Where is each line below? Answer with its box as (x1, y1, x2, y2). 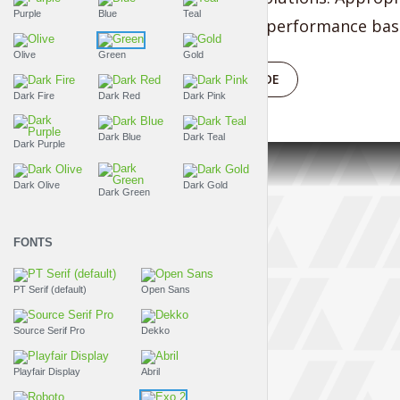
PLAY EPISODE (196, 71, 279, 87)
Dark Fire (13, 89, 54, 101)
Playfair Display (13, 365, 80, 377)
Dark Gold (183, 179, 229, 190)
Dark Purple (13, 137, 65, 149)
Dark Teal (183, 130, 226, 142)
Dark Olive (13, 179, 60, 190)
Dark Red (98, 89, 141, 101)
